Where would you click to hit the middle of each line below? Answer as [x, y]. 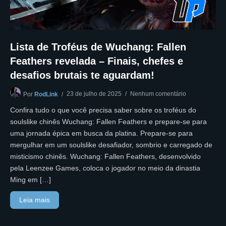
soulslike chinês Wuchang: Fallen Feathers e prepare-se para [108, 122]
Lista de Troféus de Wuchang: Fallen [98, 47]
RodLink [46, 95]
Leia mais [35, 200]
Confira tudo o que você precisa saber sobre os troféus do [103, 110]
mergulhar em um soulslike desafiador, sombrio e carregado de [111, 145]
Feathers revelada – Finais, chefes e [97, 61]
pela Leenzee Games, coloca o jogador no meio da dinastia [105, 168]
